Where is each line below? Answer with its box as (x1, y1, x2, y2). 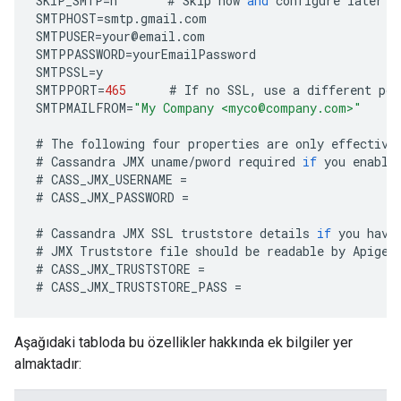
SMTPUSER (36, 28, 95, 45)
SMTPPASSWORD (36, 46, 125, 63)
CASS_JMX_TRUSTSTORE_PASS (51, 278, 227, 295)
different (307, 81, 371, 98)
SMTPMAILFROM (36, 99, 126, 116)
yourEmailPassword (132, 46, 256, 63)
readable (267, 243, 324, 260)
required (238, 153, 295, 170)
